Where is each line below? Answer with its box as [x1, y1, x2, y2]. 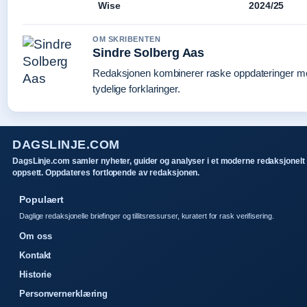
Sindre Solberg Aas [93, 46, 205, 60]
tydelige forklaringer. [93, 83, 180, 95]
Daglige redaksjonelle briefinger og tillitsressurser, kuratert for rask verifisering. [19, 212, 274, 221]
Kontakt [19, 250, 51, 261]
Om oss [19, 231, 52, 242]
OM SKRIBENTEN [93, 35, 161, 44]
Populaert [19, 194, 64, 206]
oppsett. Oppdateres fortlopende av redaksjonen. [12, 168, 200, 178]
